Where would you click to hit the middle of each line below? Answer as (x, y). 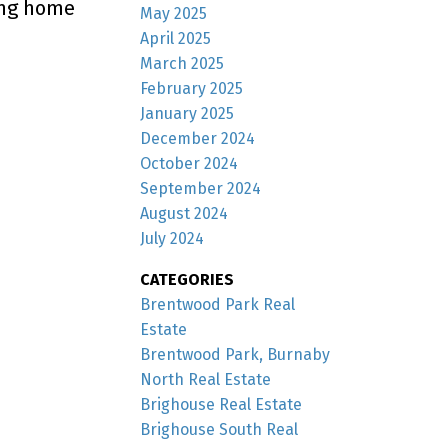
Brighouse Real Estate (221, 404)
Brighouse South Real (219, 429)
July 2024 (172, 238)
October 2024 (189, 163)
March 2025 (182, 63)
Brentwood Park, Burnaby (235, 354)
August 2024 (184, 213)
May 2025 (174, 13)
